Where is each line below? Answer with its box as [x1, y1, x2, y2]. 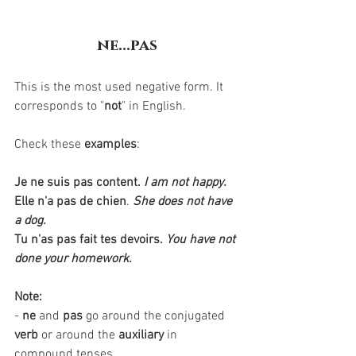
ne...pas [97, 35, 157, 56]
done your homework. [14, 251, 132, 267]
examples [84, 137, 137, 153]
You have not [166, 232, 238, 248]
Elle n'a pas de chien [14, 194, 126, 210]
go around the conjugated [83, 308, 228, 324]
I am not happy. [144, 175, 226, 191]
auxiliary [118, 327, 164, 343]
